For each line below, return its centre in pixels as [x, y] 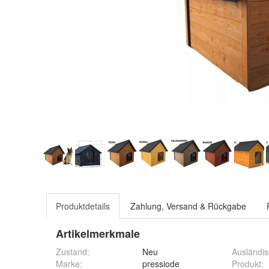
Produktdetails [83, 206]
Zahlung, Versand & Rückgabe [188, 206]
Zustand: [73, 252]
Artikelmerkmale [98, 234]
